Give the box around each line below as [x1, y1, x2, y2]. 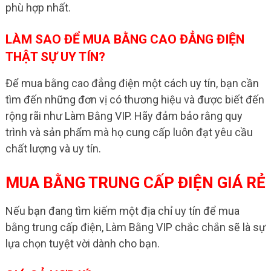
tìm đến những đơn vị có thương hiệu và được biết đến [5, 93, 264, 106]
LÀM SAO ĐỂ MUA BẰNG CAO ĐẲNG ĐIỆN [5, 32, 244, 47]
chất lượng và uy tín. [5, 142, 101, 155]
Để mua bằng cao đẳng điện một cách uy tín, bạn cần [5, 77, 259, 90]
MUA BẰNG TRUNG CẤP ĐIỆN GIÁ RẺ [5, 174, 266, 192]
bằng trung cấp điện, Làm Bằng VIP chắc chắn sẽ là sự [5, 221, 266, 234]
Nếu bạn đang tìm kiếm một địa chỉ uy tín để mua [5, 204, 240, 218]
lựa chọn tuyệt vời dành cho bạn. [5, 237, 160, 250]
